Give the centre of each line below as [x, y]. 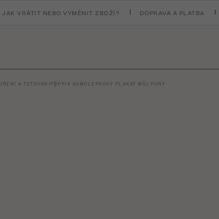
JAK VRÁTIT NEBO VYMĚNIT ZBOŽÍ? [61, 13]
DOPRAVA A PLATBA [172, 13]
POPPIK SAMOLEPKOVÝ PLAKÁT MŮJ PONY [108, 84]
